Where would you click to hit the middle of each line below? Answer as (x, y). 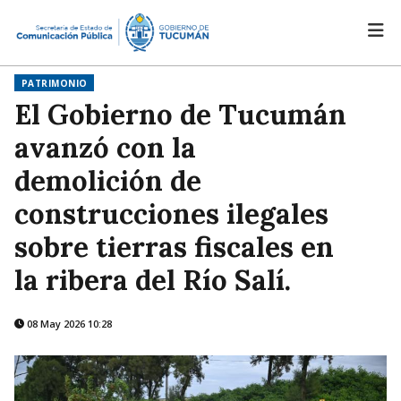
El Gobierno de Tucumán (180, 114)
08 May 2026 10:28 (68, 324)
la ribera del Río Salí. (153, 280)
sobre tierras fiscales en (174, 247)
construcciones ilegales (171, 213)
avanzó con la (105, 147)
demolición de (108, 180)
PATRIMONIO (55, 83)
